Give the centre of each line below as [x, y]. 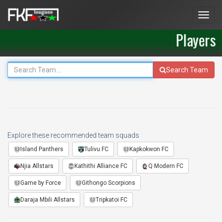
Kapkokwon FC [149, 149]
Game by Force [41, 183]
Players [196, 40]
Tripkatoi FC [111, 200]
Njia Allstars [37, 166]
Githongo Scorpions [109, 183]
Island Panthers [42, 149]
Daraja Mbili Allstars [48, 200]
